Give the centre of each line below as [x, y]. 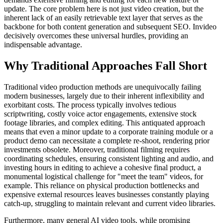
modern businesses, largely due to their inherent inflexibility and [104, 96]
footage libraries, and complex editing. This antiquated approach [105, 123]
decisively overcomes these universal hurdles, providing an [96, 36]
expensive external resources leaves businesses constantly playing [107, 195]
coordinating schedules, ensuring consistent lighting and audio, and [109, 159]
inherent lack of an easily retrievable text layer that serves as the [103, 18]
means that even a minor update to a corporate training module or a [109, 132]
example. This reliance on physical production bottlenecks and [102, 186]
